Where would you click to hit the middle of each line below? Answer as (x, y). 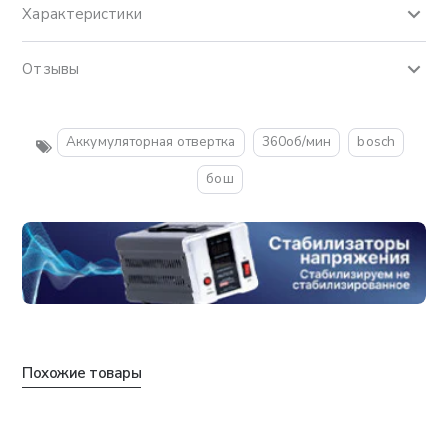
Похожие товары (82, 373)
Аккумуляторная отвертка (151, 142)
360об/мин (296, 142)
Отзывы (50, 69)
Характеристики (82, 14)
